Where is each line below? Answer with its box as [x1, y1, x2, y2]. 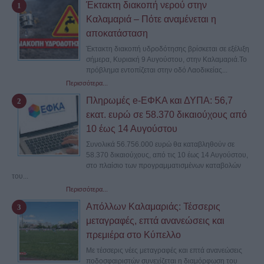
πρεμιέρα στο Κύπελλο [86, 229, 181, 240]
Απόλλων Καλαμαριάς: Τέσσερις [86, 201, 220, 212]
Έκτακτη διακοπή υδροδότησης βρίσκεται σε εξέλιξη [86, 44, 249, 53]
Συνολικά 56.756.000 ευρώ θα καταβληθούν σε [86, 140, 235, 148]
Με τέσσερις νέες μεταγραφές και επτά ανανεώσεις [86, 246, 242, 255]
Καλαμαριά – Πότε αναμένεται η [86, 14, 216, 24]
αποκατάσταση [86, 28, 148, 38]
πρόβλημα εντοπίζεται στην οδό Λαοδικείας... [86, 65, 227, 74]
